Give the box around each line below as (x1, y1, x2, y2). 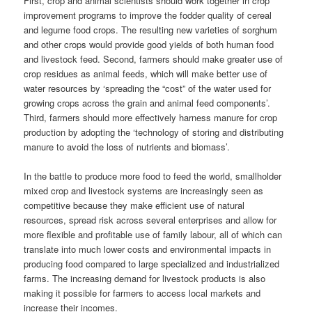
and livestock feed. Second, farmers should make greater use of (24, 52, 283, 65)
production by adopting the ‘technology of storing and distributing (24, 125, 284, 139)
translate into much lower (24, 242, 128, 256)
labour (190, 227, 214, 241)
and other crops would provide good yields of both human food (24, 37, 274, 51)
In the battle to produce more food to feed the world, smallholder (24, 169, 282, 182)
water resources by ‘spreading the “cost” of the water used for (24, 81, 272, 95)
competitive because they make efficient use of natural (24, 198, 245, 212)
